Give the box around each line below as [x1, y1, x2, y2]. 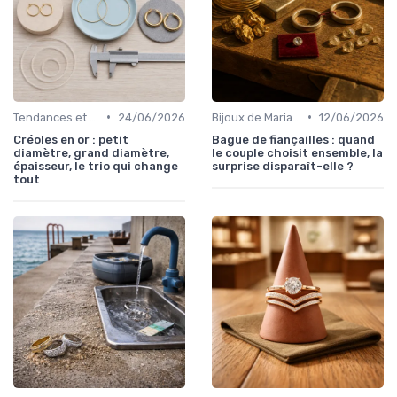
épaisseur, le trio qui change [13, 159, 178, 173]
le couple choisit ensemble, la [212, 145, 383, 160]
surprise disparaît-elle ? [212, 159, 354, 173]
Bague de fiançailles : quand [212, 132, 375, 146]
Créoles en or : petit [13, 132, 128, 146]
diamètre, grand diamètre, [13, 145, 169, 160]
